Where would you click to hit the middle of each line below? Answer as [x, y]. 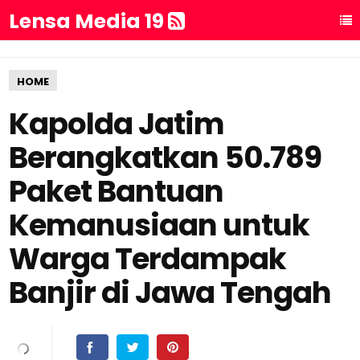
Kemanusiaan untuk [160, 225]
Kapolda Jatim [117, 124]
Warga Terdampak [148, 259]
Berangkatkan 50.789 [166, 157]
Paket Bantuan [117, 191]
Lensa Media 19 [89, 21]
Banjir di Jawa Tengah [170, 292]
